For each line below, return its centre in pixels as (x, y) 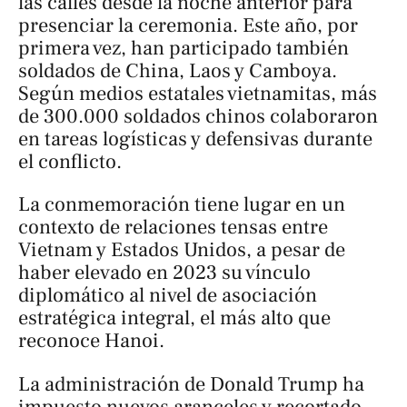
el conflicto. (70, 161)
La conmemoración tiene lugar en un (182, 205)
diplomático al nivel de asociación (168, 296)
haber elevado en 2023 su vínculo (164, 273)
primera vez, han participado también (184, 48)
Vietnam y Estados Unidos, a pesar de (182, 250)
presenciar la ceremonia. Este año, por (188, 25)
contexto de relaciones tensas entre (173, 228)
